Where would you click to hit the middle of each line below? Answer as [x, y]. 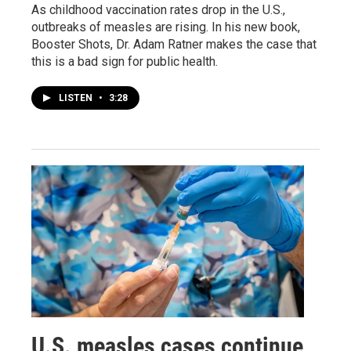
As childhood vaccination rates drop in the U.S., [158, 9]
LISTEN [77, 98]
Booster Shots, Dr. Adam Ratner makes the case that [174, 44]
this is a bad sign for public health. [125, 61]
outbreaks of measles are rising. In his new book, [166, 27]
